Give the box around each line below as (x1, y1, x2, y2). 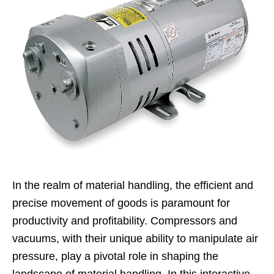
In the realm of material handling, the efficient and (12, 179, 253, 191)
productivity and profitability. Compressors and (12, 214, 237, 227)
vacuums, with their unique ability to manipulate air (12, 232, 258, 245)
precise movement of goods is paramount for (12, 196, 230, 209)
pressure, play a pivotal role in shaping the (12, 250, 218, 262)
